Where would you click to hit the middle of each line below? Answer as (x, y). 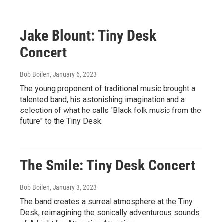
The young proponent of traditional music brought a (108, 88)
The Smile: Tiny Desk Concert (108, 165)
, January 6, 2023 (73, 74)
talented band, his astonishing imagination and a (102, 99)
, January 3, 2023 (73, 187)
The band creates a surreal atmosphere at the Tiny (106, 201)
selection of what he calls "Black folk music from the (111, 110)
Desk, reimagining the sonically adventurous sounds (110, 212)
